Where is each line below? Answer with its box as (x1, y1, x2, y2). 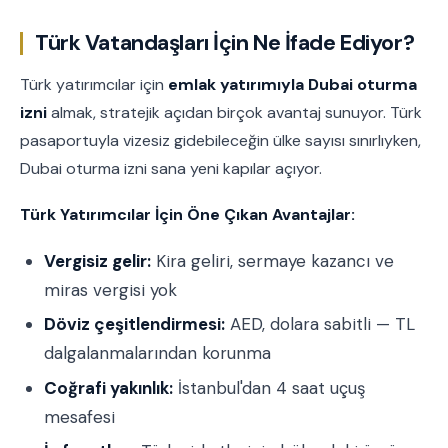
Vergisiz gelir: (44, 249, 151, 272)
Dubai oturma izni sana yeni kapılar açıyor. (20, 158, 322, 180)
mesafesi (44, 405, 115, 428)
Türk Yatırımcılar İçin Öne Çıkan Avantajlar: (20, 203, 355, 225)
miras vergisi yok (44, 278, 177, 301)
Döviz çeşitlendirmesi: (44, 313, 225, 336)
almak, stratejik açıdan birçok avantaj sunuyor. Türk (47, 102, 422, 124)
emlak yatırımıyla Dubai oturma (168, 74, 417, 96)
